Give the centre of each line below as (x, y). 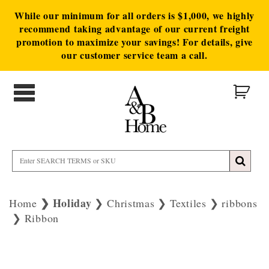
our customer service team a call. (134, 55)
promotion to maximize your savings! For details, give (134, 42)
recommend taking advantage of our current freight (134, 29)
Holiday (72, 203)
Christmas (131, 203)
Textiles (188, 203)
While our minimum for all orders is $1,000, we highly (134, 15)
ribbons (240, 203)
